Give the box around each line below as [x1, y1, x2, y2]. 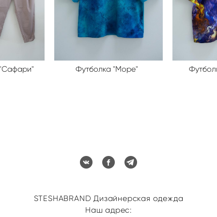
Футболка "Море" [75, 64, 138, 74]
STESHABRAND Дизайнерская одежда [33, 193, 184, 203]
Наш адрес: [85, 205, 132, 215]
